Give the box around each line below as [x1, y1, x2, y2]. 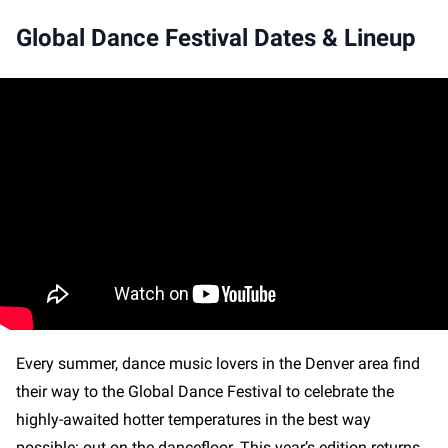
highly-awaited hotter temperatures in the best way [16, 409, 371, 429]
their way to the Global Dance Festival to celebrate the [16, 381, 394, 401]
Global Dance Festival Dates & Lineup [16, 23, 416, 52]
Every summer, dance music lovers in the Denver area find [16, 353, 420, 373]
